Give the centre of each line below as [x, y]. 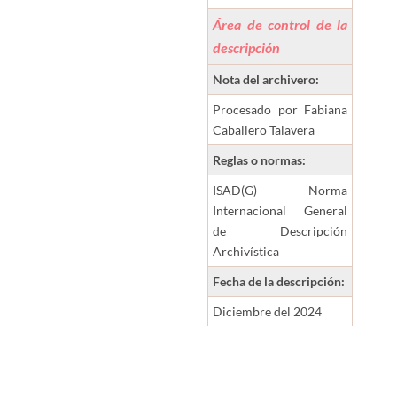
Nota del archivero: [266, 80]
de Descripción [280, 231]
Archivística [246, 252]
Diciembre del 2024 [268, 312]
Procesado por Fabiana [280, 110]
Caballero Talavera [264, 130]
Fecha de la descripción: [280, 282]
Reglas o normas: [261, 160]
